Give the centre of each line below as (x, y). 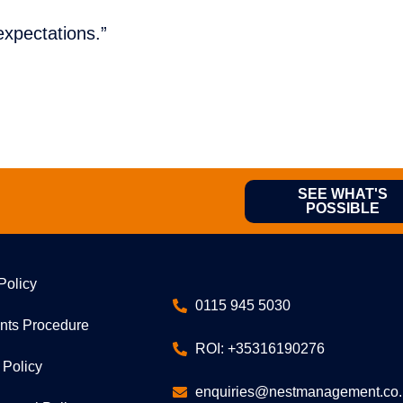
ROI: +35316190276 (260, 348)
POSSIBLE (342, 208)
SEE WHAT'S (342, 193)
